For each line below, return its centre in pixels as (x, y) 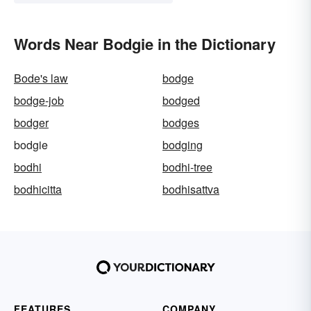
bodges (181, 123)
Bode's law (41, 78)
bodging (183, 145)
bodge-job (39, 101)
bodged (181, 101)
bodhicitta (38, 190)
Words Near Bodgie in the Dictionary (145, 44)
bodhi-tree (187, 167)
